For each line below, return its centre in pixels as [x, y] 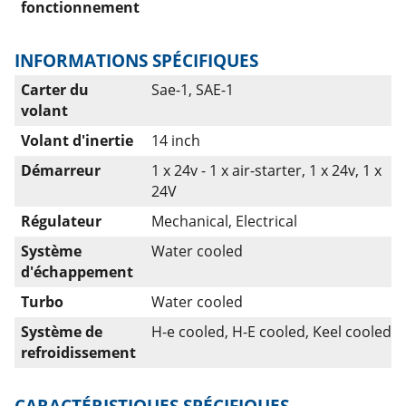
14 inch [176, 140]
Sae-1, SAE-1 [193, 90]
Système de [62, 332]
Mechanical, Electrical [224, 221]
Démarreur [61, 170]
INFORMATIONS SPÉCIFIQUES [136, 60]
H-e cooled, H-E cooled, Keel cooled [271, 332]
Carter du [55, 90]
